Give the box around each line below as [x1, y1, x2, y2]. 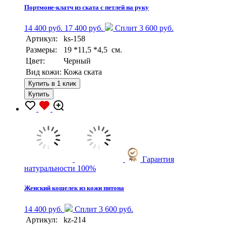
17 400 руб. [65, 24, 103, 33]
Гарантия [142, 155, 174, 164]
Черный [64, 56, 91, 66]
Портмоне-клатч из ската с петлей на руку [24, 4, 149, 12]
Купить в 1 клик [28, 80, 76, 88]
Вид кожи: [26, 68, 62, 77]
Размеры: [26, 45, 57, 54]
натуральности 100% [24, 164, 96, 173]
